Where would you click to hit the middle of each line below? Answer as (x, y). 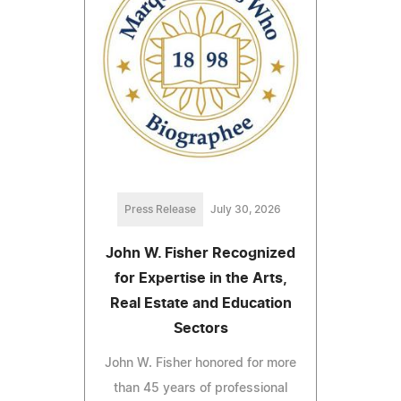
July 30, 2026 (245, 209)
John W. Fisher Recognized (200, 253)
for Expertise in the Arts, (200, 278)
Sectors (200, 328)
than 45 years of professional (200, 388)
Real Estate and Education (200, 303)
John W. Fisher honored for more (200, 363)
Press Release (160, 209)
